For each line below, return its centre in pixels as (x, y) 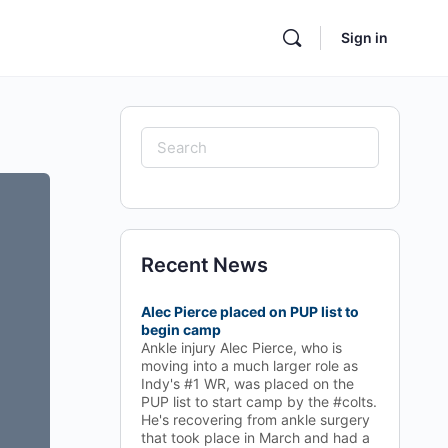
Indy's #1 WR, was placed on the (247, 383)
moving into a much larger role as (249, 365)
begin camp (181, 329)
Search (174, 141)
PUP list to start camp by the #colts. (259, 401)
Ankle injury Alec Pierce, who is (241, 347)
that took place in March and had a (255, 437)
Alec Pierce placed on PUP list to (250, 311)
